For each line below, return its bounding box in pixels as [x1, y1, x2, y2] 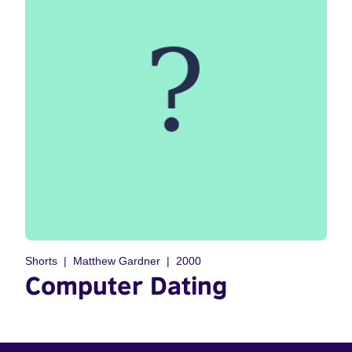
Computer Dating [25, 270, 227, 300]
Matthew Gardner [73, 255, 160, 267]
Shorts [25, 255, 57, 267]
